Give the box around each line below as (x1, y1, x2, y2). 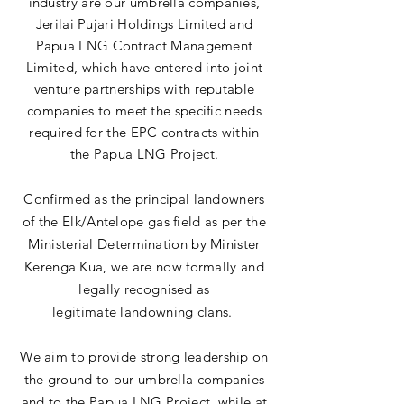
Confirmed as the (23, 190, 135, 207)
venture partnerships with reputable (33, 80, 255, 97)
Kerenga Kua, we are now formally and (24, 258, 264, 275)
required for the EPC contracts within (29, 124, 260, 141)
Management (170, 37, 253, 54)
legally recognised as (78, 280, 210, 298)
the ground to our (23, 371, 138, 388)
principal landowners (134, 190, 265, 207)
